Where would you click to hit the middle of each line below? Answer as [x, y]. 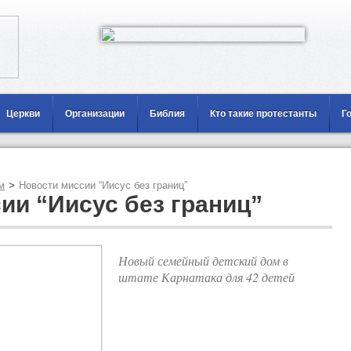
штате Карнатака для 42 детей [206, 277]
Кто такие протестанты [263, 114]
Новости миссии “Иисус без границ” [103, 185]
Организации [95, 114]
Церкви [23, 114]
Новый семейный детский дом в [203, 261]
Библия [167, 114]
